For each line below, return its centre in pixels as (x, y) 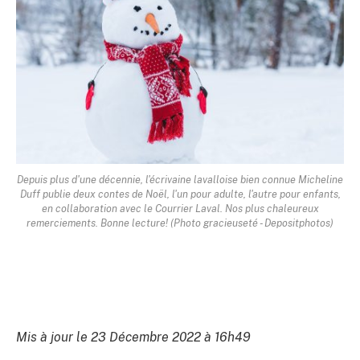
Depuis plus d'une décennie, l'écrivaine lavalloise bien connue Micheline (180, 179)
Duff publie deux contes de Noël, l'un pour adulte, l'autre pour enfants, (180, 194)
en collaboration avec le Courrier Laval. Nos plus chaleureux (180, 208)
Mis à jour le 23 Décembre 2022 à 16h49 (133, 337)
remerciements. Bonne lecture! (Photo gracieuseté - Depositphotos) (180, 223)
